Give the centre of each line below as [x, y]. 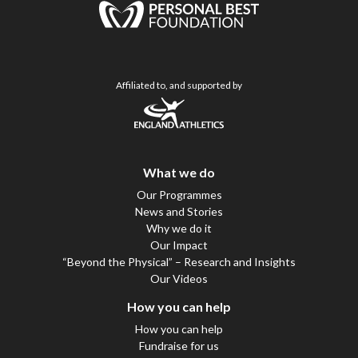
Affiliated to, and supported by [179, 85]
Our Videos [179, 278]
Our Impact [179, 245]
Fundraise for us [179, 345]
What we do [179, 172]
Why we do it [179, 228]
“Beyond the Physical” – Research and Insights [179, 261]
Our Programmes [179, 194]
